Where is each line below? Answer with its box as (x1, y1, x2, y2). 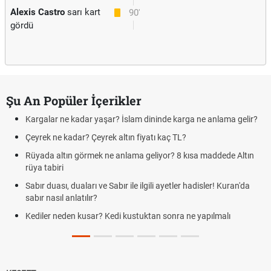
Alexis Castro (10, 7, 65, 18)
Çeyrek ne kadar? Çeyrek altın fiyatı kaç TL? (25, 132, 186, 142)
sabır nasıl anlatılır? (25, 193, 97, 203)
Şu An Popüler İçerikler (6, 93, 142, 108)
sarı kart (65, 7, 100, 18)
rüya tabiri (25, 163, 64, 172)
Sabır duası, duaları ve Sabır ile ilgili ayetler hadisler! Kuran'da (25, 181, 250, 191)
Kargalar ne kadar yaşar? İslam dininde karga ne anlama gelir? (25, 114, 258, 124)
